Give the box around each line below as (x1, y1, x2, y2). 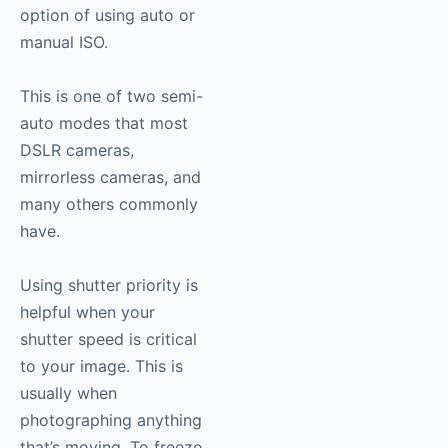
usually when (20, 383, 117, 404)
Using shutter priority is (20, 275, 198, 296)
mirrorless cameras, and (20, 167, 201, 188)
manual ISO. (20, 32, 108, 53)
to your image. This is (20, 356, 183, 377)
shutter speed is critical (20, 329, 197, 350)
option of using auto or (20, 5, 195, 26)
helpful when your (20, 302, 155, 323)
